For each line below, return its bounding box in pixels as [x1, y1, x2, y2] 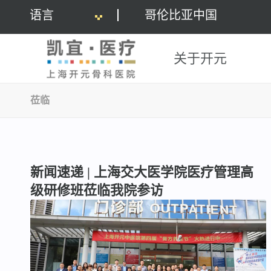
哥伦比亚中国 [145, 8, 217, 22]
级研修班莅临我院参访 [30, 183, 163, 198]
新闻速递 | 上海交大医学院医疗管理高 [30, 165, 253, 180]
